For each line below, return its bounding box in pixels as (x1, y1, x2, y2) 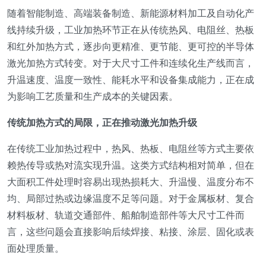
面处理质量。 (7, 241, 64, 255)
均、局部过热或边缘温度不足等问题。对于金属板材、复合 (7, 191, 254, 205)
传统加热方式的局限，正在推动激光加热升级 (7, 115, 197, 129)
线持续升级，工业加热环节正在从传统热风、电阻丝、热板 (7, 23, 254, 36)
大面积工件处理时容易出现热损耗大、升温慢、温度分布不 (7, 175, 254, 188)
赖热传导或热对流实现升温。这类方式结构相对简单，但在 (7, 158, 254, 172)
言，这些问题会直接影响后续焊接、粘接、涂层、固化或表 (7, 224, 254, 238)
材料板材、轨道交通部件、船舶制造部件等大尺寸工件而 (7, 208, 245, 221)
